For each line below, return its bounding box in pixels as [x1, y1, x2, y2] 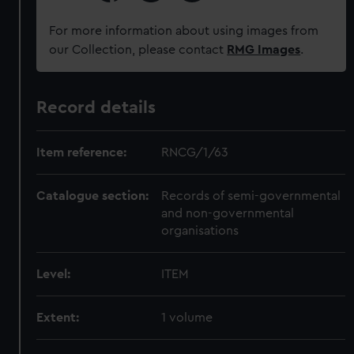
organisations [161, 224, 239, 237]
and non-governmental [161, 207, 295, 220]
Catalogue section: [36, 190, 149, 202]
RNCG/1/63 [161, 146, 229, 159]
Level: [36, 268, 71, 281]
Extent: [36, 311, 80, 324]
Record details [36, 99, 156, 116]
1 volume [161, 311, 213, 324]
